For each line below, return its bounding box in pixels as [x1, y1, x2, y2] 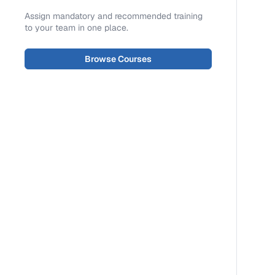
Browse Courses [85, 53, 152, 64]
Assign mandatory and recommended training [25, 10, 203, 21]
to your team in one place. [25, 22, 128, 33]
